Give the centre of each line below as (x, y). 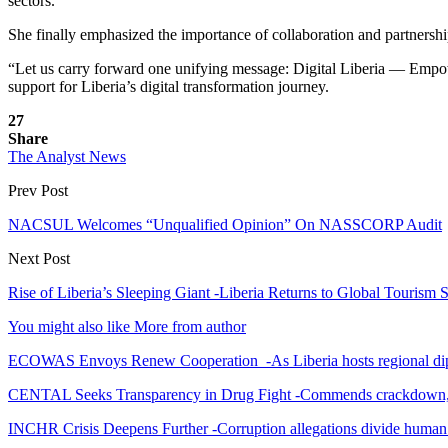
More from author (190, 326)
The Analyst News (67, 156)
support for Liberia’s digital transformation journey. (168, 86)
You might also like (69, 326)
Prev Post (38, 190)
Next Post (39, 258)
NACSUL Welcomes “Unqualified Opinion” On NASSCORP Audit (225, 224)
